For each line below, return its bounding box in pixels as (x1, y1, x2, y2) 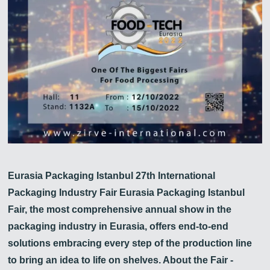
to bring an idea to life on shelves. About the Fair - (8, 255, 234, 266)
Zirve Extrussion (101, 54, 178, 67)
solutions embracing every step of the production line (8, 238, 253, 249)
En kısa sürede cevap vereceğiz (101, 69, 207, 79)
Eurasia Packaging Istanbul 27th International (8, 171, 216, 181)
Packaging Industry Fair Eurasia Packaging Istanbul (8, 187, 245, 198)
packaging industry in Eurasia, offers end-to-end (8, 221, 229, 232)
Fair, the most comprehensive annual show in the (8, 204, 232, 215)
